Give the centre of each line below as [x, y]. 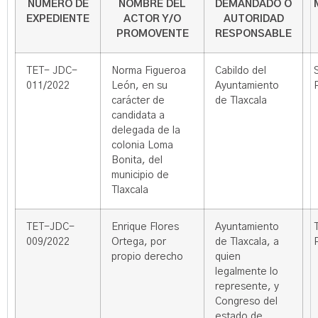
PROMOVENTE [152, 34]
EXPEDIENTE [58, 19]
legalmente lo [247, 272]
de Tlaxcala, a [247, 242]
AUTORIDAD [253, 19]
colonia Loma [142, 146]
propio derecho [147, 257]
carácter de [138, 101]
